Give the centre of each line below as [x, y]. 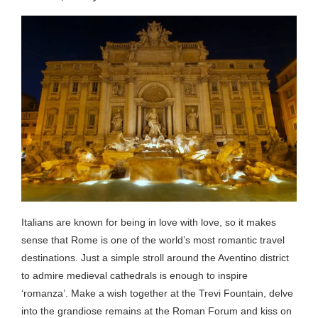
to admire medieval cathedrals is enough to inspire [135, 275]
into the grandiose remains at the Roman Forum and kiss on [157, 311]
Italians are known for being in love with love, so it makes [149, 222]
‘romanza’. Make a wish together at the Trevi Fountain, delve [157, 293]
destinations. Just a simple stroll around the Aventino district [155, 257]
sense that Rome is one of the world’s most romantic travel [153, 240]
